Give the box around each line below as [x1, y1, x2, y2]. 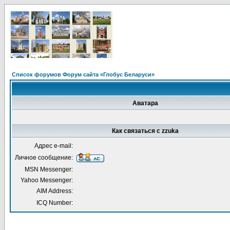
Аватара [132, 100, 158, 107]
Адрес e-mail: [34, 142, 73, 149]
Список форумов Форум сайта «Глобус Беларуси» [12, 71, 155, 78]
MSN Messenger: [25, 166, 73, 173]
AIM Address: [36, 187, 73, 195]
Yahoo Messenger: [21, 177, 73, 184]
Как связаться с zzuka [111, 127, 179, 135]
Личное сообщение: [15, 154, 73, 161]
